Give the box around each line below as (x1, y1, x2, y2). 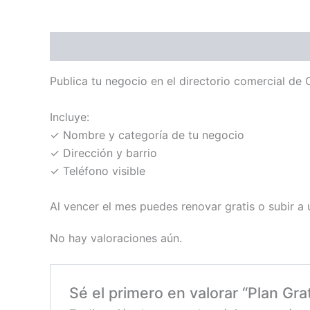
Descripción (50, 39, 115, 54)
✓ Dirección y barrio (50, 145, 157, 160)
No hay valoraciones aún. (50, 230, 182, 245)
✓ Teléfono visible (50, 163, 145, 178)
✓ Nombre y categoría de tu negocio (50, 127, 244, 142)
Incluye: (50, 109, 89, 124)
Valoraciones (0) (129, 39, 220, 54)
